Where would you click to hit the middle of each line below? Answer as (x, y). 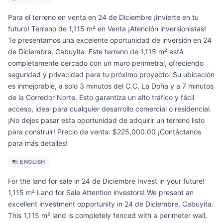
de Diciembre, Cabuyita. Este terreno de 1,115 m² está (96, 52)
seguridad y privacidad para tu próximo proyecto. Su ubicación (111, 75)
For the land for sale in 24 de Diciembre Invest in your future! (106, 181)
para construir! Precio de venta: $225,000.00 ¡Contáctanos (105, 132)
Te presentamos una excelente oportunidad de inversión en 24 (110, 40)
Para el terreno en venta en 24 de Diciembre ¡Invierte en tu (103, 17)
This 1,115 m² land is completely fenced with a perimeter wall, (108, 216)
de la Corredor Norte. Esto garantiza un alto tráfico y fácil (101, 98)
